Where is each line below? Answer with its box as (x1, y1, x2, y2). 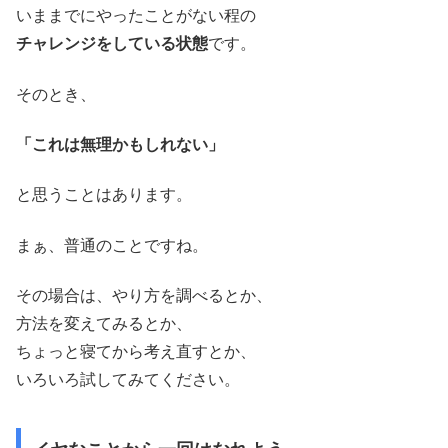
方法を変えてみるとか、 (16, 315, 192, 333)
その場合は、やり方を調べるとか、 (16, 287, 272, 305)
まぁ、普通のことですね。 (16, 236, 208, 254)
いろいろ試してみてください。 (16, 371, 240, 389)
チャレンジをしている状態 (16, 35, 208, 53)
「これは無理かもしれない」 (16, 136, 224, 154)
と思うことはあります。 (16, 186, 192, 204)
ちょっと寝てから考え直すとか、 (16, 343, 256, 361)
